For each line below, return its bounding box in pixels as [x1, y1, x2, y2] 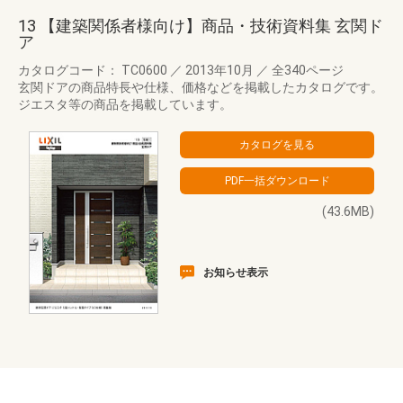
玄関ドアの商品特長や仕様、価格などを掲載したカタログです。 [18, 80, 383, 94]
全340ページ [269, 63, 344, 77]
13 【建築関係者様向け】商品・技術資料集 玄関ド [18, 16, 383, 35]
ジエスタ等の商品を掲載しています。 [18, 97, 232, 112]
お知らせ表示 [203, 266, 268, 279]
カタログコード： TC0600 [18, 63, 170, 77]
